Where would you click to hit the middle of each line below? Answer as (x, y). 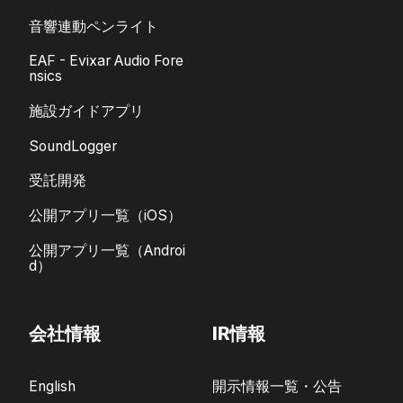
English (52, 387)
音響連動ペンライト (94, 26)
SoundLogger (73, 146)
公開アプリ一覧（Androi (107, 250)
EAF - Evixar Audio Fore (106, 61)
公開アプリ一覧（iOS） (105, 215)
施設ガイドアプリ (86, 112)
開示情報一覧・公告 (277, 387)
